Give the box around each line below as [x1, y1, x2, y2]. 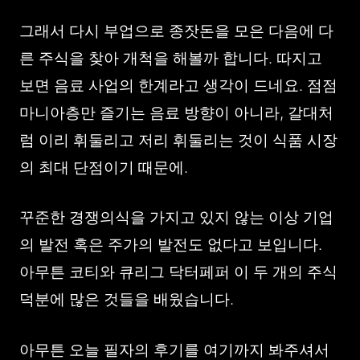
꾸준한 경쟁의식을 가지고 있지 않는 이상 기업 [19, 208, 333, 227]
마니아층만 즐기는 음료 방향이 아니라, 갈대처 [19, 103, 333, 122]
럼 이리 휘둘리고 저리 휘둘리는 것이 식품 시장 [19, 130, 337, 149]
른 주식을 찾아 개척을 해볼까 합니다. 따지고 [19, 48, 322, 67]
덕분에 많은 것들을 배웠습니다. [19, 290, 234, 309]
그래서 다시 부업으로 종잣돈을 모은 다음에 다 [19, 21, 333, 40]
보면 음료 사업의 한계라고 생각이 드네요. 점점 [19, 76, 337, 95]
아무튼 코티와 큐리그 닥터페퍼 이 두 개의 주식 [19, 263, 337, 281]
